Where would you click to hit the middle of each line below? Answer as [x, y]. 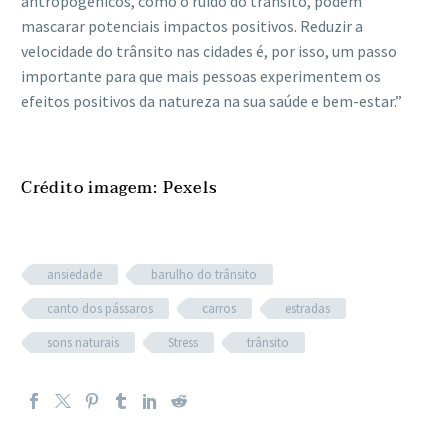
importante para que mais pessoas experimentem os [201, 75]
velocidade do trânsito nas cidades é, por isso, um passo [209, 50]
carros [219, 308]
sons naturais [83, 342]
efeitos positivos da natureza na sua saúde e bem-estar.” [211, 100]
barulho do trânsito [204, 274]
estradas [307, 308]
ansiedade [74, 274]
